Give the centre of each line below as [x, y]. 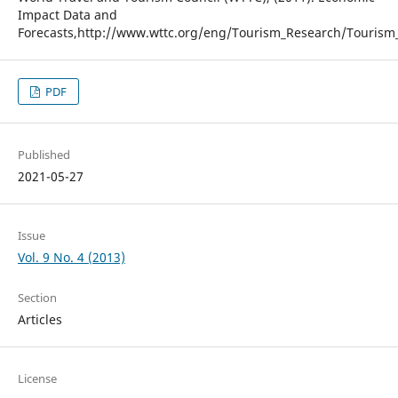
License [37, 379]
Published [44, 155]
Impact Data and [67, 15]
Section [37, 298]
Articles [40, 320]
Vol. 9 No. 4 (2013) [71, 258]
